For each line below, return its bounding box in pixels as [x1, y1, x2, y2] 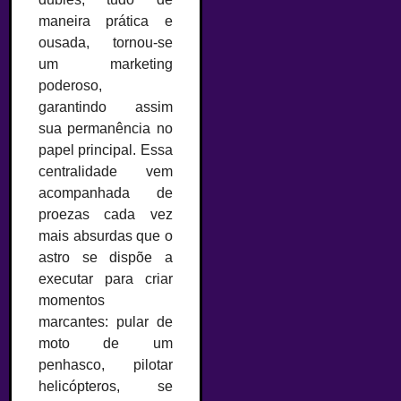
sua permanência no [38, 121, 173, 137]
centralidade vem [38, 164, 173, 180]
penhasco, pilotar [38, 357, 173, 373]
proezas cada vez [38, 207, 173, 223]
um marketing [38, 56, 173, 73]
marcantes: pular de [38, 314, 173, 330]
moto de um [38, 336, 173, 352]
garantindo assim [38, 99, 173, 115]
